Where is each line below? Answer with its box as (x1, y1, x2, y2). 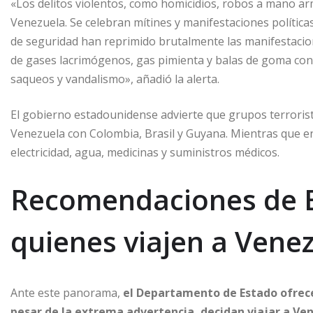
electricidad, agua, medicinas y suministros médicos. (10, 144, 279, 160)
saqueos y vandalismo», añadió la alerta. (10, 71, 219, 87)
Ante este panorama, (10, 284, 123, 300)
